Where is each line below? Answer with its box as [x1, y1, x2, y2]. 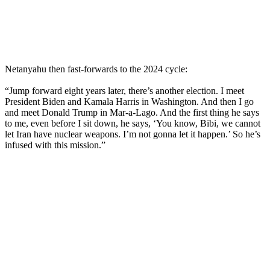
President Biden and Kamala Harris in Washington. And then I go [5, 96, 254, 107]
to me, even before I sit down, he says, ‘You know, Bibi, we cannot [5, 118, 260, 128]
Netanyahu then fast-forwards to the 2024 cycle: [5, 63, 187, 74]
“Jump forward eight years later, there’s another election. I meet [5, 85, 244, 96]
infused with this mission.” [5, 139, 105, 150]
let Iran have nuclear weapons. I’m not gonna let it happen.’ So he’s [5, 128, 260, 139]
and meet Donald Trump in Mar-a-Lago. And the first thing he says [5, 107, 259, 118]
